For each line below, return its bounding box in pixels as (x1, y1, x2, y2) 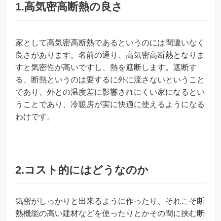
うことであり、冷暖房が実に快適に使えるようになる (15, 100, 205, 109)
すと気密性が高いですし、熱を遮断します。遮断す (15, 63, 197, 72)
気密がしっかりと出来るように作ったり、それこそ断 (15, 197, 205, 205)
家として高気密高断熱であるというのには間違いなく (15, 38, 205, 47)
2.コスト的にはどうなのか (15, 164, 148, 176)
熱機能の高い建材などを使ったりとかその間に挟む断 (15, 209, 205, 218)
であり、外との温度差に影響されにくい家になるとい (15, 88, 205, 96)
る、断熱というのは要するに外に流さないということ (15, 75, 205, 84)
